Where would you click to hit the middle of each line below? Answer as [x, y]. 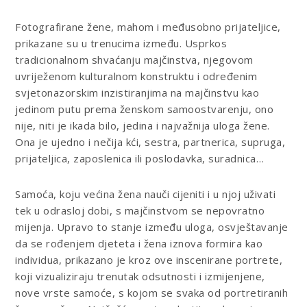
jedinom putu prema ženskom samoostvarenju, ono [145, 109]
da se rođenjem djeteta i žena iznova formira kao [139, 243]
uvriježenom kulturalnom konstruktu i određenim [136, 76]
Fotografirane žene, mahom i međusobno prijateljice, [148, 26]
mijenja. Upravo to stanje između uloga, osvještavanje [152, 226]
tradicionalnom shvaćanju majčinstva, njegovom [134, 59]
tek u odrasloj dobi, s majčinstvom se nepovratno [140, 210]
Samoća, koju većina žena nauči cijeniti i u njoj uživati [146, 194]
